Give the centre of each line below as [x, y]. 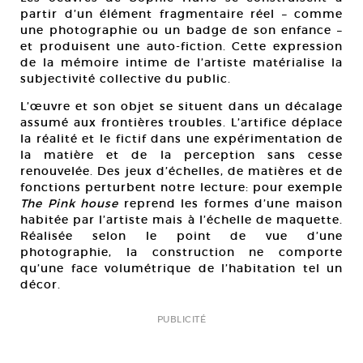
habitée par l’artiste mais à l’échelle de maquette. [181, 219]
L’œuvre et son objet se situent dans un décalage [181, 106]
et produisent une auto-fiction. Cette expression [181, 46]
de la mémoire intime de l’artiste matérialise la [181, 62]
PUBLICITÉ [181, 319]
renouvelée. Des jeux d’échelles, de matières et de [181, 171]
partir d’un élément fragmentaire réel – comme [181, 13]
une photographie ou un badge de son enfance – [181, 30]
